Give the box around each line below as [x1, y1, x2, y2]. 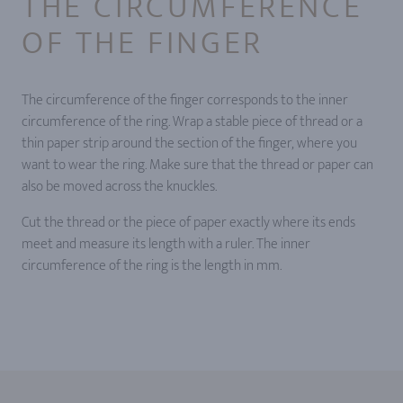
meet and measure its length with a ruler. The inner [22, 232, 310, 256]
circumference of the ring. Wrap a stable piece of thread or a [22, 110, 363, 134]
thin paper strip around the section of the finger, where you [22, 131, 357, 156]
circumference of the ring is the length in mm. [22, 254, 282, 278]
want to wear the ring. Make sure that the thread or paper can [22, 153, 373, 177]
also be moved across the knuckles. [22, 175, 217, 199]
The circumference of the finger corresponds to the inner [22, 88, 348, 112]
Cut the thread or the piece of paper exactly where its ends [22, 210, 355, 235]
